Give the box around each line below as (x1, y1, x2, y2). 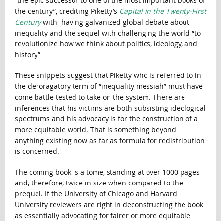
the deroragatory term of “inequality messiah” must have (14, 81, 203, 91)
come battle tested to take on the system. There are (14, 92, 185, 102)
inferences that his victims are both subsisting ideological (14, 103, 206, 113)
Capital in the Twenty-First (119, 6, 206, 16)
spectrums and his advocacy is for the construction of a (14, 114, 198, 124)
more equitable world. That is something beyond (14, 125, 176, 135)
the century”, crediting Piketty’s (14, 6, 119, 16)
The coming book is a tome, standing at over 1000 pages (14, 167, 200, 177)
